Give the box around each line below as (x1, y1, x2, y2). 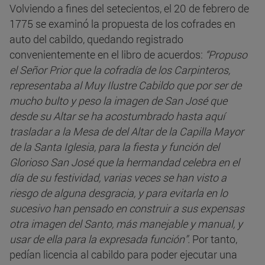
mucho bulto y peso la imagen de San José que (9, 93, 227, 108)
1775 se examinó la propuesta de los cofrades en (9, 17, 235, 31)
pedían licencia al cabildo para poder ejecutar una (9, 247, 237, 262)
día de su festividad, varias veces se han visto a (9, 170, 227, 185)
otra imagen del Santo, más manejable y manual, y (9, 216, 243, 231)
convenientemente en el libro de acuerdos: (9, 47, 205, 62)
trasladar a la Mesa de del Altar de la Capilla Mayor (9, 124, 244, 139)
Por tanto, (190, 232, 237, 247)
